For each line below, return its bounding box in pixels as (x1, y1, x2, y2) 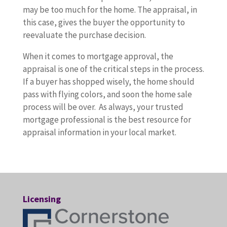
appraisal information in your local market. (22, 127, 176, 138)
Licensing (22, 193, 61, 205)
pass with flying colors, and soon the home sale (22, 89, 192, 100)
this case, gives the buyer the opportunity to (22, 17, 185, 28)
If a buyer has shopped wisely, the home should (22, 76, 195, 87)
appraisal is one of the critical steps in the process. (22, 63, 204, 74)
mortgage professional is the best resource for (22, 114, 191, 125)
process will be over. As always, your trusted (22, 101, 183, 112)
